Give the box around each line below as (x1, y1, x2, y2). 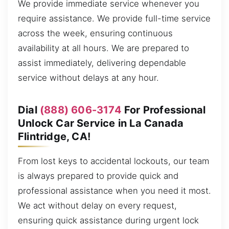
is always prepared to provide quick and (18, 170, 178, 181)
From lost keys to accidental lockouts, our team (18, 155, 209, 166)
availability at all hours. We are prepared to (18, 42, 189, 53)
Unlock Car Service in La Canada (18, 117, 184, 129)
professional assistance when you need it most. (18, 185, 211, 196)
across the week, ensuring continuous (18, 28, 173, 38)
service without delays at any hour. (18, 72, 159, 83)
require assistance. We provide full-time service (18, 13, 211, 24)
